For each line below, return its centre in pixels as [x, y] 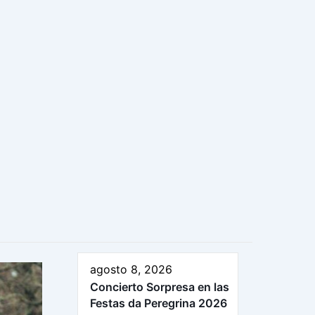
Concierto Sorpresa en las [160, 287]
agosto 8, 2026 [131, 269]
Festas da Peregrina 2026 [159, 303]
